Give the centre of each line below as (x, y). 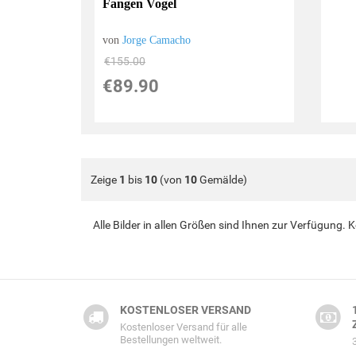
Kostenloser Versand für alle (183, 327)
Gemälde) (222, 180)
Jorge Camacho (157, 41)
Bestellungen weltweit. (170, 340)
